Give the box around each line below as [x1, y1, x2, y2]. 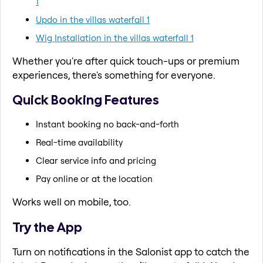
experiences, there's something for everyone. [12, 68, 215, 81]
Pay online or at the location [36, 173, 153, 184]
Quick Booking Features [12, 91, 159, 109]
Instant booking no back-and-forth [36, 118, 179, 130]
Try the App [12, 218, 82, 236]
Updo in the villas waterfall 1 [36, 14, 150, 25]
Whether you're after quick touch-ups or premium [12, 54, 240, 67]
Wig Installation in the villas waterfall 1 [36, 32, 194, 43]
